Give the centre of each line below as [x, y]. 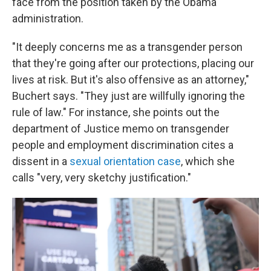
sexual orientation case [125, 162]
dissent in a [41, 162]
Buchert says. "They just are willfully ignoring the [129, 96]
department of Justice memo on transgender [121, 129]
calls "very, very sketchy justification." [102, 178]
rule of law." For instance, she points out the [116, 113]
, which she [208, 162]
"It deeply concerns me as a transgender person [127, 47]
